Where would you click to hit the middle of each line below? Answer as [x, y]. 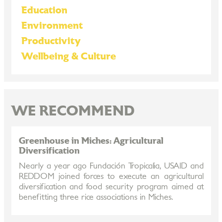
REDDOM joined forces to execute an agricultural [111, 176]
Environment [52, 26]
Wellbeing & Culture [68, 56]
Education [44, 10]
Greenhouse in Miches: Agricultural [91, 141]
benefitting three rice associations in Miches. [96, 197]
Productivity [51, 41]
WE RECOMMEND [73, 111]
